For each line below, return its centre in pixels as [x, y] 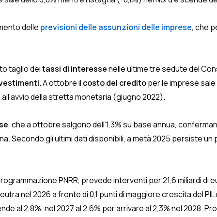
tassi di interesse [75, 69]
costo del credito [115, 83]
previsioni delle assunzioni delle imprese [116, 27]
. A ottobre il [61, 83]
